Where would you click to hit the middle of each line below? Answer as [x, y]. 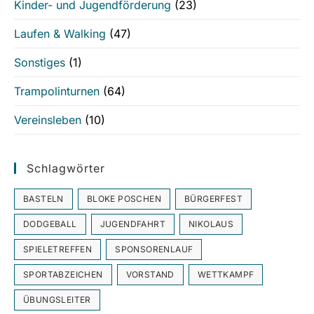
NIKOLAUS [211, 224]
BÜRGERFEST [214, 199]
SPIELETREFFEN [58, 250]
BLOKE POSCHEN [124, 199]
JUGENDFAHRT [133, 224]
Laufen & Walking [60, 34]
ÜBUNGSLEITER [57, 300]
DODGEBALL [50, 224]
